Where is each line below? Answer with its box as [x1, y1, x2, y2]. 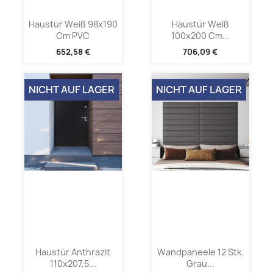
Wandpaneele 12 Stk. [157, 246, 244, 258]
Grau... [186, 258, 214, 270]
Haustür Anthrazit [35, 246, 110, 258]
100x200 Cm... [171, 29, 230, 41]
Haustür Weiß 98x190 [28, 18, 118, 30]
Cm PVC [56, 29, 90, 41]
